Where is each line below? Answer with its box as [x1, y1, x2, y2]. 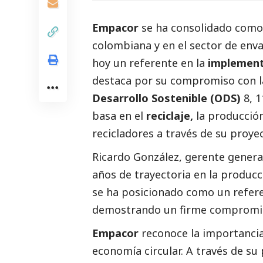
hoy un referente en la [92, 55, 208, 70]
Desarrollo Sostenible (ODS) [92, 90, 241, 105]
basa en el [92, 108, 146, 123]
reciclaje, [146, 108, 193, 123]
